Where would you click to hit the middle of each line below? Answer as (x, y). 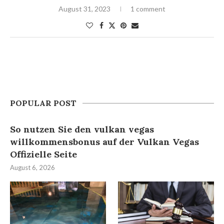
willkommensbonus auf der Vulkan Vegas (104, 142)
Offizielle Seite (43, 154)
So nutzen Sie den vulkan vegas (82, 129)
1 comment (148, 9)
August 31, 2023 (84, 9)
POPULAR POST (43, 103)
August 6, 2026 (32, 167)
